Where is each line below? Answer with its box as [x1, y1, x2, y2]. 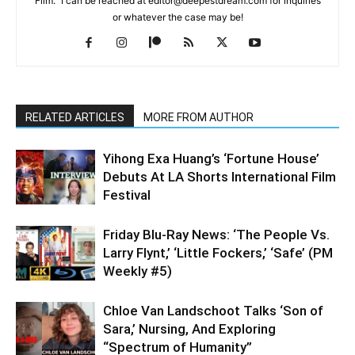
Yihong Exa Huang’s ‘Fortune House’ [103, 151, 319, 167]
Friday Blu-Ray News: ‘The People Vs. [103, 227, 330, 243]
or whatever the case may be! [112, 11, 243, 24]
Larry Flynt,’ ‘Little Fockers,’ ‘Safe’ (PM [103, 245, 333, 261]
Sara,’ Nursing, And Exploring [103, 321, 276, 338]
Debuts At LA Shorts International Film [103, 169, 336, 185]
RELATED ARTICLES [25, 111, 124, 124]
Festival [103, 187, 151, 204]
